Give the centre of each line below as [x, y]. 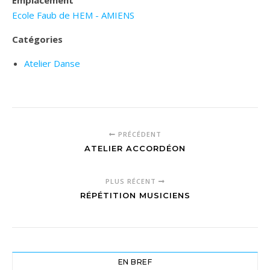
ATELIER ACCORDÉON [135, 148]
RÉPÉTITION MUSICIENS [135, 195]
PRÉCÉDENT [138, 134]
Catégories [37, 39]
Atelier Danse [52, 63]
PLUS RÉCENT [132, 181]
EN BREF [135, 262]
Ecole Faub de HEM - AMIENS [73, 15]
